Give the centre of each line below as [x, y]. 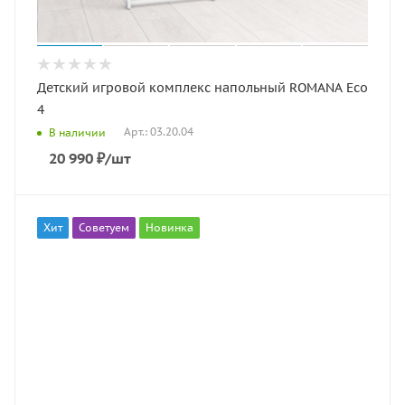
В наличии [77, 132]
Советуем [104, 227]
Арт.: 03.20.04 [159, 132]
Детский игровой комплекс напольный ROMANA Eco [163, 88]
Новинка [170, 227]
